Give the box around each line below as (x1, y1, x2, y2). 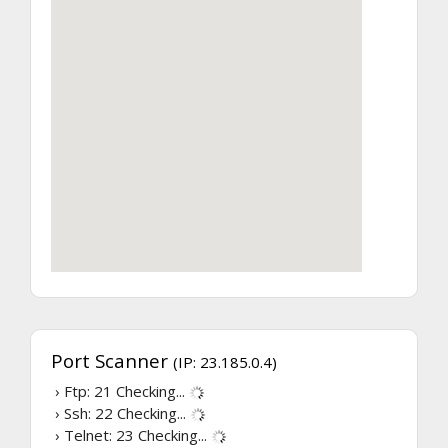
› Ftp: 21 (51, 380, 116, 401)
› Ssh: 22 (51, 402, 117, 423)
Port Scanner (51, 347, 173, 373)
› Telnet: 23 (51, 424, 138, 445)
